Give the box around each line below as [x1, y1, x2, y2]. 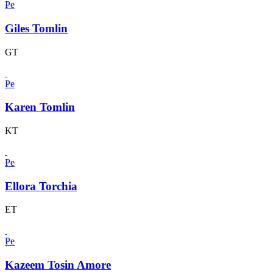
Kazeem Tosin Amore [5, 258, 111, 272]
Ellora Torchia [5, 179, 77, 193]
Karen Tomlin [5, 101, 75, 114]
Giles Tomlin [5, 21, 68, 35]
